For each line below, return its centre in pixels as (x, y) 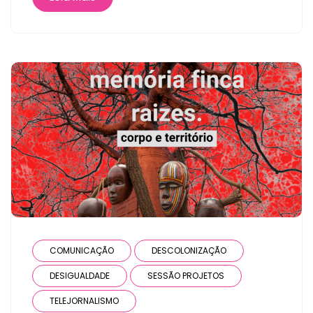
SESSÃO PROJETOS (186, 275)
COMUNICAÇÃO (82, 250)
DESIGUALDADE (80, 275)
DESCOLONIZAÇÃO (189, 250)
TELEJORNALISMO (84, 300)
